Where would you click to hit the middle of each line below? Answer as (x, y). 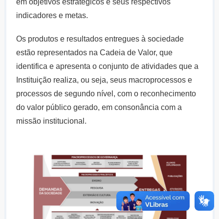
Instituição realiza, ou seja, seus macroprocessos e (104, 80)
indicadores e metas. (53, 15)
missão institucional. (51, 121)
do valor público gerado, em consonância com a (99, 107)
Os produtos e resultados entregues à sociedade (100, 39)
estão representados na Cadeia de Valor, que (94, 53)
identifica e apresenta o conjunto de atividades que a (107, 66)
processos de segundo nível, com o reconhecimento (106, 94)
